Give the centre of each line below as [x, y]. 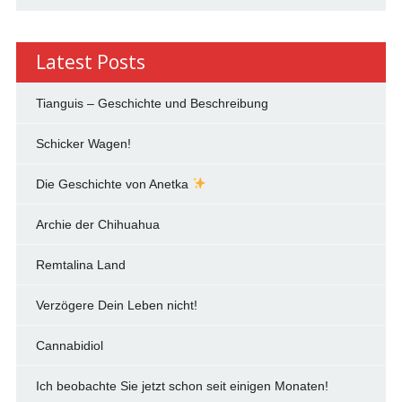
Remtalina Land [80, 264]
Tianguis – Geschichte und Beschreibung [152, 103]
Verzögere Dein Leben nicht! [116, 305]
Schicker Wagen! [83, 143]
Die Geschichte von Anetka [114, 184]
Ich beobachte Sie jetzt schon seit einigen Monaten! [182, 385]
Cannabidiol [69, 345]
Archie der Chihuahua [97, 224]
